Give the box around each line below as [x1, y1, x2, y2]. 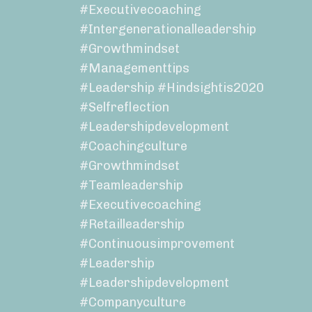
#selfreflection [79, 100, 169, 116]
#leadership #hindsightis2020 [79, 80, 264, 96]
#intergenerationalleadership [79, 22, 256, 38]
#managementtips [79, 61, 189, 77]
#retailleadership [79, 217, 185, 233]
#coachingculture [79, 139, 187, 155]
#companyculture [79, 295, 186, 311]
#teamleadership [79, 178, 183, 194]
